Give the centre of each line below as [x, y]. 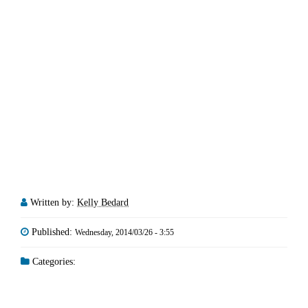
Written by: [54, 202]
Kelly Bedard [103, 202]
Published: [53, 232]
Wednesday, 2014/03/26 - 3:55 [124, 232]
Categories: [53, 261]
